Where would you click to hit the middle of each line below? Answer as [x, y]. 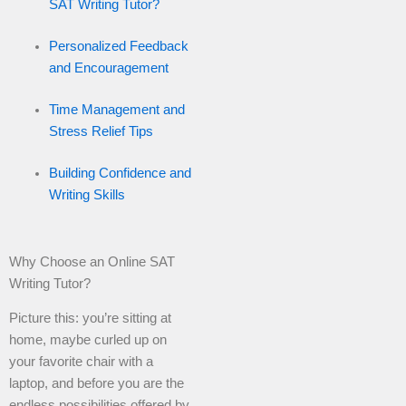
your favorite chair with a [81, 361]
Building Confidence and [120, 173]
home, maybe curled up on [88, 339]
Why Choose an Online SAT [92, 261]
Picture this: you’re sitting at [90, 318]
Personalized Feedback [118, 46]
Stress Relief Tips [101, 131]
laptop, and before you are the [97, 383]
